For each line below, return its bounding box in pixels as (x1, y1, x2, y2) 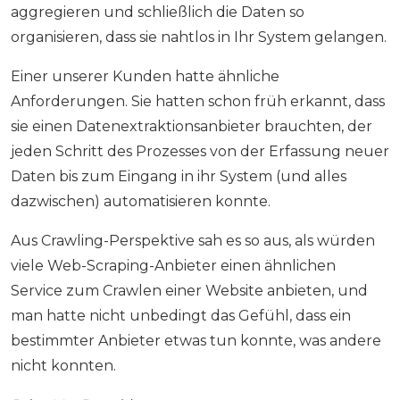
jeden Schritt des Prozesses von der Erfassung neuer (11, 143, 389, 161)
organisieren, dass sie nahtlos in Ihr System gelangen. (11, 29, 387, 46)
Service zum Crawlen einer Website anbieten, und (11, 282, 368, 300)
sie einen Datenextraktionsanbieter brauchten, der (11, 118, 372, 136)
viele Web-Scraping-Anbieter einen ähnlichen (11, 257, 336, 275)
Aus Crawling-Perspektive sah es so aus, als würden (11, 232, 375, 250)
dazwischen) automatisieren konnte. (11, 193, 271, 211)
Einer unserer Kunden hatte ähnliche (11, 68, 279, 86)
